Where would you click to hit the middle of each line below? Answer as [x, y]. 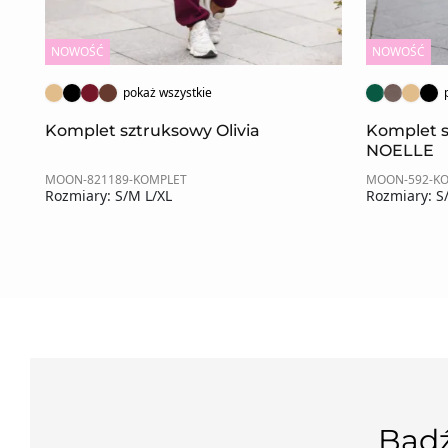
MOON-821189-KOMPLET [116, 179]
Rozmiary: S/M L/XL [108, 195]
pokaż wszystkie [167, 92]
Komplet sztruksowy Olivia [152, 130]
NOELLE [400, 150]
